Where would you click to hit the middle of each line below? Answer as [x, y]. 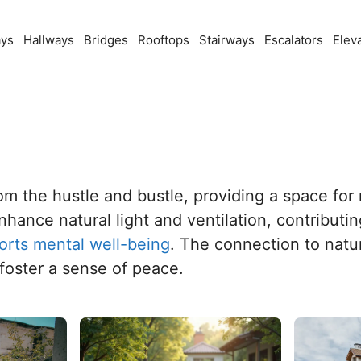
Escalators [294, 40]
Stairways [227, 40]
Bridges [106, 40]
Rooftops [164, 40]
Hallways [49, 40]
